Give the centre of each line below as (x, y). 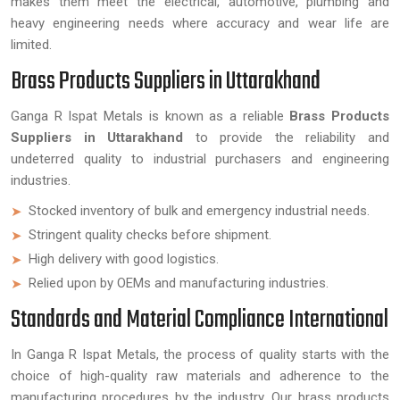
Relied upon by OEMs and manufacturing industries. (179, 283)
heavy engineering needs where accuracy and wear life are (200, 23)
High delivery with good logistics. (124, 259)
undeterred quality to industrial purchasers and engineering (200, 159)
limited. (31, 45)
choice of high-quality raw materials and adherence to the (200, 376)
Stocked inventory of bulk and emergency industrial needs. (199, 211)
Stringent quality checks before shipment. (150, 235)
